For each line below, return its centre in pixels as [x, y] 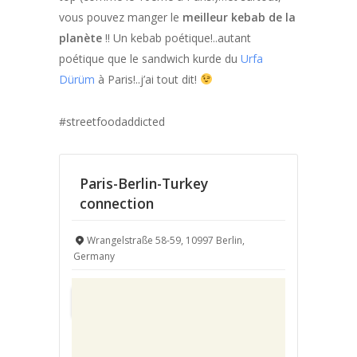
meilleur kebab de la [239, 17]
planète [80, 37]
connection [117, 203]
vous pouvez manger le [121, 17]
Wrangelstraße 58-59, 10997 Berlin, [165, 240]
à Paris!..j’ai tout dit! [147, 79]
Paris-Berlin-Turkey [144, 183]
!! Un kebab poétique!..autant [177, 37]
